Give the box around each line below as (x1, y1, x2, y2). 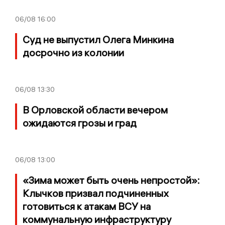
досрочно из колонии (23, 46, 124, 59)
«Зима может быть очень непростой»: (23, 174, 200, 187)
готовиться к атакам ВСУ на (23, 200, 151, 213)
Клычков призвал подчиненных (23, 187, 168, 200)
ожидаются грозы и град (23, 117, 137, 130)
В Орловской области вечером (23, 103, 168, 117)
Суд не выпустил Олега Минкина (23, 33, 174, 46)
